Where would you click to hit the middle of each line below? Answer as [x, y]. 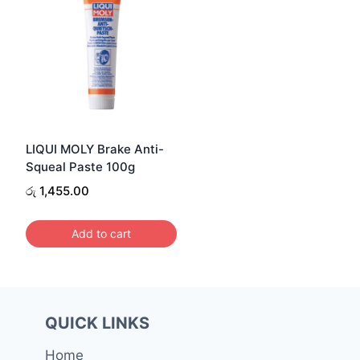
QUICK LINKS [97, 323]
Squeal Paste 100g [80, 166]
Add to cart [101, 234]
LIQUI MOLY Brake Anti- [95, 149]
